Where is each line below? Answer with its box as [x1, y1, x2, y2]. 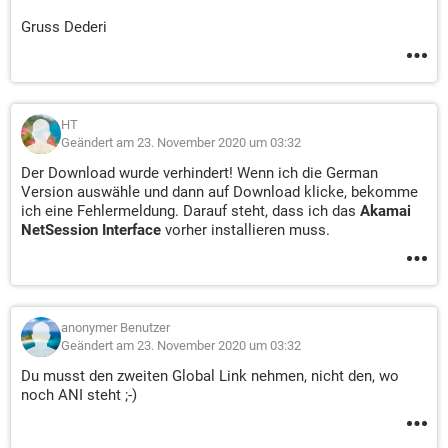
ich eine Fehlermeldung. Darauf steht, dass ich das [21, 202, 360, 220]
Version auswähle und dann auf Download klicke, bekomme [21, 183, 418, 201]
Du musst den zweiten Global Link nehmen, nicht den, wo [21, 367, 399, 385]
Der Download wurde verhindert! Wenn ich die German [21, 164, 378, 182]
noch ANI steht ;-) [21, 386, 137, 404]
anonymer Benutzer [61, 320, 170, 335]
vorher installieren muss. [161, 221, 330, 239]
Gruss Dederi [21, 18, 107, 36]
